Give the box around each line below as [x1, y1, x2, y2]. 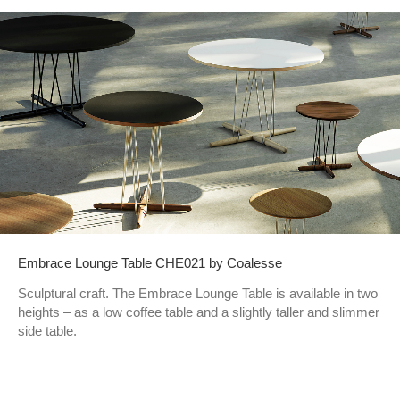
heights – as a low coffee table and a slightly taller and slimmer [18, 304, 379, 320]
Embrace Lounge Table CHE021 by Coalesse [18, 254, 282, 271]
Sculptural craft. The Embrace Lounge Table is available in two [18, 285, 378, 301]
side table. [18, 322, 77, 338]
